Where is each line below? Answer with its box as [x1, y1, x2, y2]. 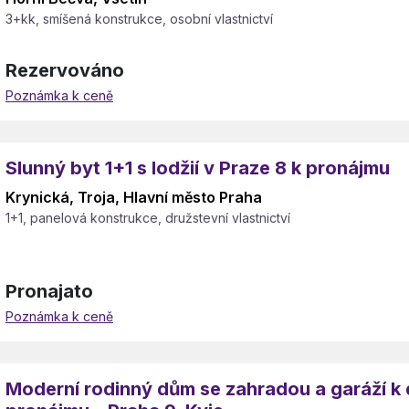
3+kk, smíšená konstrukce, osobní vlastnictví [5, 11, 273, 26]
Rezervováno [5, 59, 124, 81]
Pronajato [5, 280, 93, 302]
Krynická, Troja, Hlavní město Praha [5, 188, 262, 206]
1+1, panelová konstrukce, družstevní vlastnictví [5, 210, 290, 225]
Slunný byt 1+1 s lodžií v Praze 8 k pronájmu [5, 157, 390, 179]
